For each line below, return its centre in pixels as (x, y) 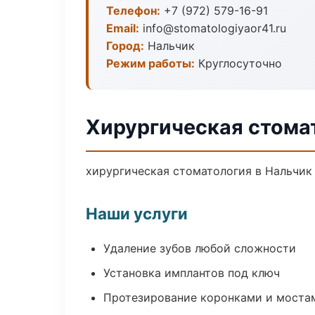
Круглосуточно (238, 63)
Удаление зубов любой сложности (200, 248)
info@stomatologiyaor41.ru (213, 28)
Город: (125, 46)
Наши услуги (137, 213)
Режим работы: (150, 63)
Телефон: (133, 11)
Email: (123, 28)
